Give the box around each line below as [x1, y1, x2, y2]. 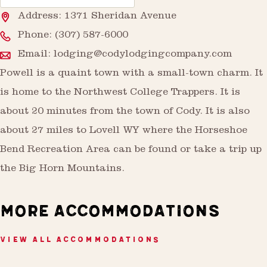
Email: [18, 49, 54, 60]
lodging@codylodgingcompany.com [54, 49, 232, 60]
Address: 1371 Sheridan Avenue [18, 11, 176, 22]
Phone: [18, 30, 55, 41]
